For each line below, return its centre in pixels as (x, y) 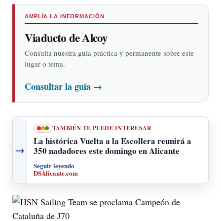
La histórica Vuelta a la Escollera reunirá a (112, 141)
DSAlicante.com (56, 173)
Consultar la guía (59, 86)
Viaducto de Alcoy (66, 38)
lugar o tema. (45, 64)
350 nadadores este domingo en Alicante (107, 150)
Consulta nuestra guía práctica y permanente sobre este (109, 53)
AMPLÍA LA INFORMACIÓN (65, 17)
